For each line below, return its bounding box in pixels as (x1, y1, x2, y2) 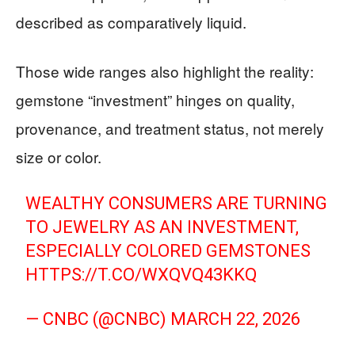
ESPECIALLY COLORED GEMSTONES (25, 241, 311, 261)
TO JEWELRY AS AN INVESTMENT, (25, 217, 300, 237)
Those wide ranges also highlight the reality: (16, 60, 314, 82)
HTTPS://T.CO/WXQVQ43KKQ (25, 265, 258, 284)
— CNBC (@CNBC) (25, 309, 171, 329)
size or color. (16, 146, 101, 167)
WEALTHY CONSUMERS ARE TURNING (25, 193, 328, 213)
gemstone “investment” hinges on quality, (16, 89, 295, 110)
